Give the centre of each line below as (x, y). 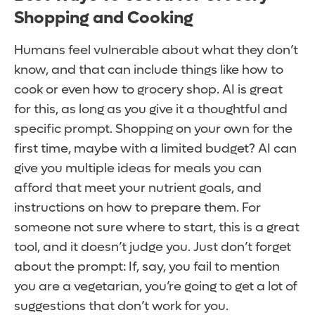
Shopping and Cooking (104, 18)
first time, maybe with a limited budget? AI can (155, 149)
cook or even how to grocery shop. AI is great (148, 90)
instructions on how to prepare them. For (137, 208)
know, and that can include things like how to (149, 70)
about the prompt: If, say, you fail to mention (147, 267)
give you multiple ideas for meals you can (138, 169)
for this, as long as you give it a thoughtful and (151, 110)
